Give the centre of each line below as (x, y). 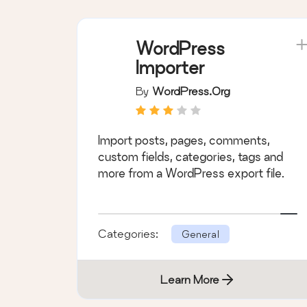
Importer (170, 67)
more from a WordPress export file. (191, 173)
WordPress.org (191, 90)
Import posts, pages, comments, (184, 140)
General (200, 234)
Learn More (189, 279)
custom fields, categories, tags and (191, 156)
